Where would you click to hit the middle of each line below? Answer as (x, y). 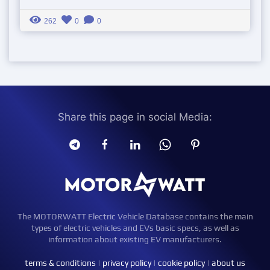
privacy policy (127, 263)
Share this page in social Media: (135, 117)
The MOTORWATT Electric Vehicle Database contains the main (135, 216)
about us (228, 263)
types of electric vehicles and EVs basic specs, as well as (135, 228)
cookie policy (181, 263)
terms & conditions (60, 263)
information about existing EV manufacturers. (135, 239)
